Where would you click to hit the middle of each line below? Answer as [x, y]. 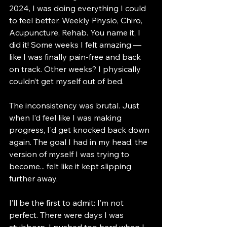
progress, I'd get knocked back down [80, 130]
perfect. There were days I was [67, 215]
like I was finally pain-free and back [76, 57]
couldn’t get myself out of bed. [66, 81]
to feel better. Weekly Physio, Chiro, [77, 21]
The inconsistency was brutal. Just [75, 106]
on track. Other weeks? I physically [76, 69]
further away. [33, 179]
